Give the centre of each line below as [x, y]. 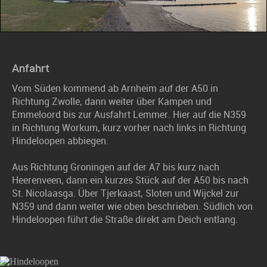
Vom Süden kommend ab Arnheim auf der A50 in [115, 88]
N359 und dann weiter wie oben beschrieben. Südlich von [132, 206]
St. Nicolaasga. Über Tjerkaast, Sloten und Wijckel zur [125, 193]
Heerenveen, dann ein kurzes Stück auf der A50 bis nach [130, 180]
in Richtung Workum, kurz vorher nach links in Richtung [129, 128]
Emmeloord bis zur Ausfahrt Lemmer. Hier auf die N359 [129, 114]
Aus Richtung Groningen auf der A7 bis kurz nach [116, 167]
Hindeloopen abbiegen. [60, 141]
